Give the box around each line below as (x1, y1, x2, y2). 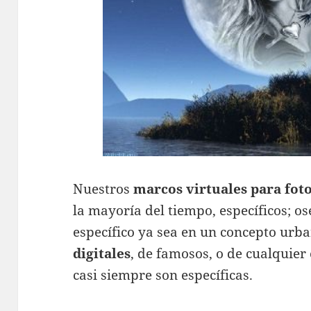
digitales (73, 244, 131, 263)
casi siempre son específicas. (73, 266, 253, 285)
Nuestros (73, 180, 134, 199)
